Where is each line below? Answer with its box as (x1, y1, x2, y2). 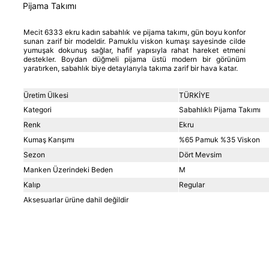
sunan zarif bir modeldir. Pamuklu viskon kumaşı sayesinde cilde (23, 37, 246, 46)
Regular (179, 180, 205, 189)
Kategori (23, 105, 52, 114)
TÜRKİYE (179, 91, 210, 100)
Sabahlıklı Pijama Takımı (179, 105, 261, 114)
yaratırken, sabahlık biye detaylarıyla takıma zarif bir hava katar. (23, 64, 238, 73)
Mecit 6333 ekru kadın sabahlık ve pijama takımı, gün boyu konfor (23, 28, 246, 37)
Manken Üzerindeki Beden (23, 165, 113, 174)
